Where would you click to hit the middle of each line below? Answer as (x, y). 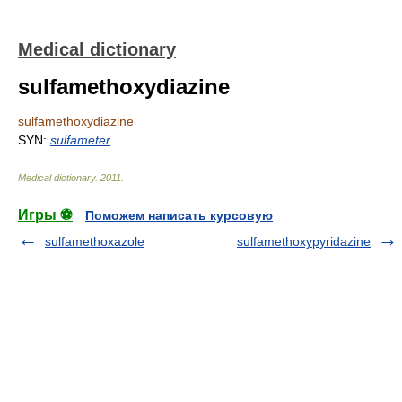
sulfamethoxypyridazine (304, 241)
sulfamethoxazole (95, 241)
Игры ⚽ (45, 215)
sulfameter (80, 140)
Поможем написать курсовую (179, 215)
